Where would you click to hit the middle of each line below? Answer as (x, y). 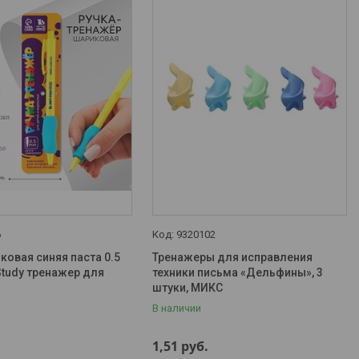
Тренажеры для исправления (233, 257)
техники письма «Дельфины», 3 (238, 272)
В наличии (177, 308)
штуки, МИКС (188, 288)
